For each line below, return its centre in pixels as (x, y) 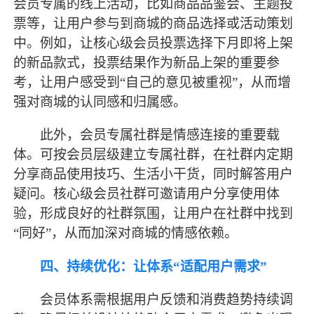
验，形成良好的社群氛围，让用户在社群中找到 (153, 214)
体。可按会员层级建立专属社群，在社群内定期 (153, 155)
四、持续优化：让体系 (107, 266)
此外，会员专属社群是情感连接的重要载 (147, 135)
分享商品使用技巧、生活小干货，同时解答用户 (153, 175)
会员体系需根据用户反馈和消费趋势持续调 (153, 299)
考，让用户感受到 (67, 83)
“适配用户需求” (220, 266)
